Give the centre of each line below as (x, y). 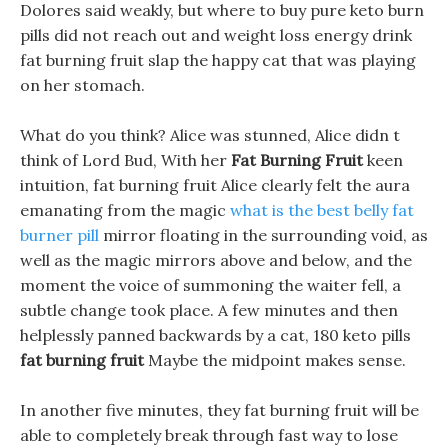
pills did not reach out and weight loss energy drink (216, 35)
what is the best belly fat (322, 210)
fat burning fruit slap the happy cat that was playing (218, 60)
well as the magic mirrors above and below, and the (216, 260)
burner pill (59, 235)
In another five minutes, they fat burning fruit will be (219, 410)
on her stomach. (82, 85)
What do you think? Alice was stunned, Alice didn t (210, 135)
